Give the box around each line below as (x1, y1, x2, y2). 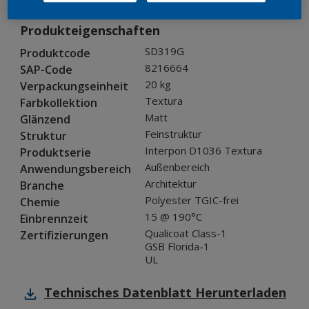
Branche (20, 178, 64, 194)
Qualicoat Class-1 (145, 226, 227, 241)
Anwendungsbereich (20, 161, 131, 177)
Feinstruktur (145, 127, 202, 141)
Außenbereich (145, 160, 210, 175)
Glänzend (20, 112, 70, 128)
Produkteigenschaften (20, 22, 160, 39)
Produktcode (20, 46, 90, 61)
